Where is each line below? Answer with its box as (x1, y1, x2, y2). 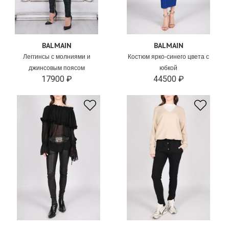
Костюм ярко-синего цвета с (128, 53, 210, 60)
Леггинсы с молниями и (22, 53, 90, 60)
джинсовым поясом (28, 64, 85, 72)
